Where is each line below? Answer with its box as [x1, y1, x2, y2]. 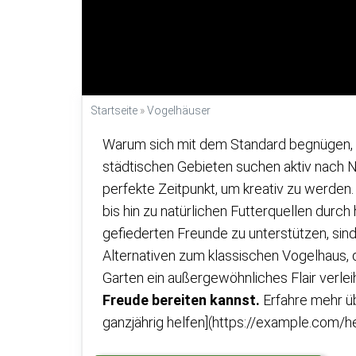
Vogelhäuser [147, 104, 211, 117]
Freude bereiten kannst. [103, 292, 260, 308]
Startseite [91, 104, 137, 117]
